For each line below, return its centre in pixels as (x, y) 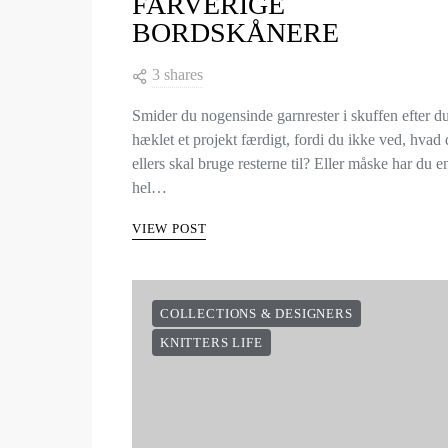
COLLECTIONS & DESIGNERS (256, 313)
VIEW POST (169, 228)
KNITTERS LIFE (211, 342)
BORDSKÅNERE (235, 32)
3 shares (177, 74)
